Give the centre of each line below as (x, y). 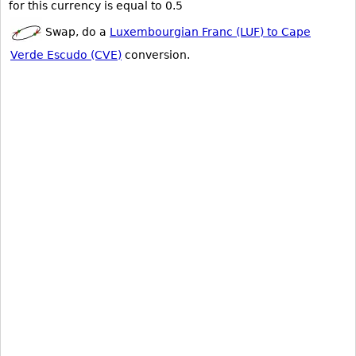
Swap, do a (76, 32)
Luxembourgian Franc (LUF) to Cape (210, 32)
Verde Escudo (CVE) (66, 55)
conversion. (156, 55)
